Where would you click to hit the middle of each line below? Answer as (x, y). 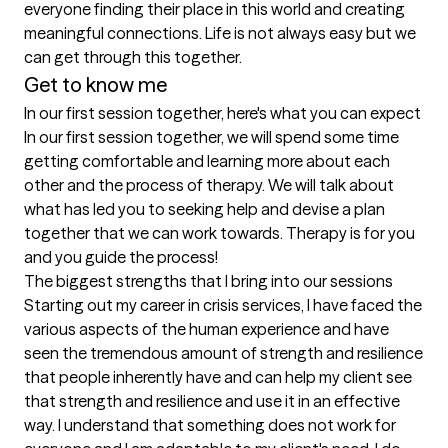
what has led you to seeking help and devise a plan (204, 209)
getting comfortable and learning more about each (207, 161)
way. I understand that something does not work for (210, 425)
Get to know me (95, 85)
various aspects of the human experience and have (206, 329)
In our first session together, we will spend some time (211, 137)
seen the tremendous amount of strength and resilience (223, 353)
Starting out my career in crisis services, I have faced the (223, 305)
